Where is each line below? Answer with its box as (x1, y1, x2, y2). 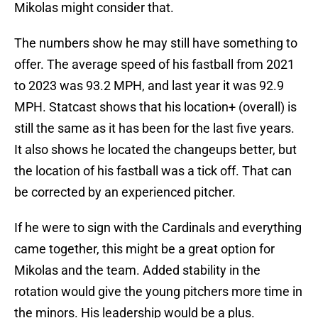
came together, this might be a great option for (14, 241, 275, 257)
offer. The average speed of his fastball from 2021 (14, 57, 295, 72)
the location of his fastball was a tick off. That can (14, 163, 292, 179)
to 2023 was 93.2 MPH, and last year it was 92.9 (14, 78, 284, 94)
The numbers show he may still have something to (14, 35, 297, 51)
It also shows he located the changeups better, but (14, 142, 297, 158)
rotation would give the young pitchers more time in (14, 284, 302, 300)
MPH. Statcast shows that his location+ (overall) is (14, 99, 297, 115)
